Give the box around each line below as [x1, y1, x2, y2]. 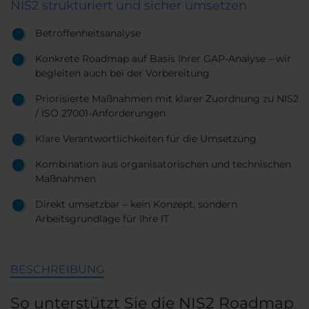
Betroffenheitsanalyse [35, 26, 141, 39]
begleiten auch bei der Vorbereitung [35, 66, 210, 79]
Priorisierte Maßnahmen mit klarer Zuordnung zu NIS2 [35, 92, 299, 105]
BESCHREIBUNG [10, 262, 104, 276]
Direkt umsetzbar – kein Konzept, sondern [35, 197, 237, 210]
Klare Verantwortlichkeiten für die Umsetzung [35, 132, 257, 145]
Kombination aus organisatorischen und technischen [35, 157, 291, 170]
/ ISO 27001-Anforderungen [35, 106, 166, 119]
